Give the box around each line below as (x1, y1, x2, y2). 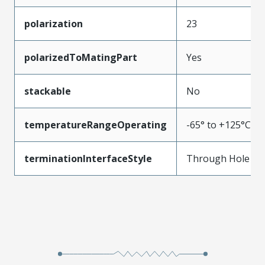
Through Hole (186, 151, 250, 165)
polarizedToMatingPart (24, 50, 137, 64)
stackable (24, 84, 71, 98)
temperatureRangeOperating (24, 118, 167, 131)
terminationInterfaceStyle (24, 151, 152, 165)
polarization (24, 17, 83, 30)
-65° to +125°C (186, 118, 251, 131)
